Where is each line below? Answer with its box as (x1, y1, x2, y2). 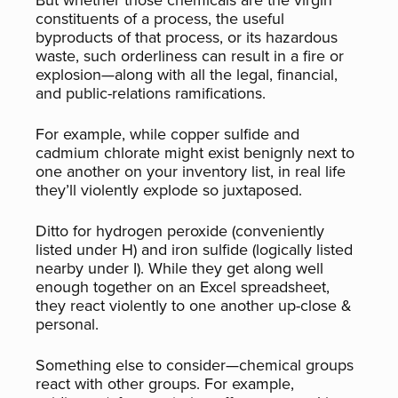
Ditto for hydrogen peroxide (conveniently (36, 219, 324, 243)
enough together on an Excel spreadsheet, (36, 275, 330, 298)
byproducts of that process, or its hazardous (36, 26, 338, 49)
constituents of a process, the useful (36, 7, 284, 30)
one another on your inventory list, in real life (36, 160, 346, 183)
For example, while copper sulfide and (36, 123, 299, 146)
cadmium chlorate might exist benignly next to (36, 141, 354, 164)
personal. (36, 313, 99, 336)
